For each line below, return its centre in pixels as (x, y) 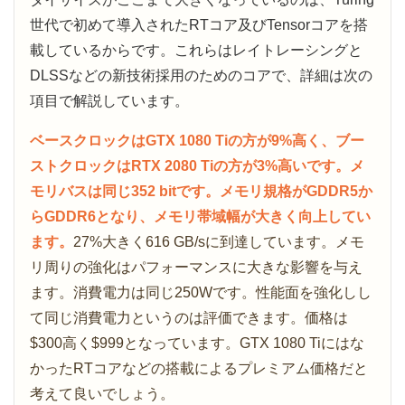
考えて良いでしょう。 (102, 393)
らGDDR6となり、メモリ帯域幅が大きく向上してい (200, 216)
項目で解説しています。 (109, 100)
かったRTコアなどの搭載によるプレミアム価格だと (199, 368)
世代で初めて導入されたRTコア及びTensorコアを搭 (199, 24)
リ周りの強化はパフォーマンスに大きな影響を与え (196, 267)
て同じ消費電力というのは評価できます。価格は (189, 317)
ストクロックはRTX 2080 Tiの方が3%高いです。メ (197, 165)
